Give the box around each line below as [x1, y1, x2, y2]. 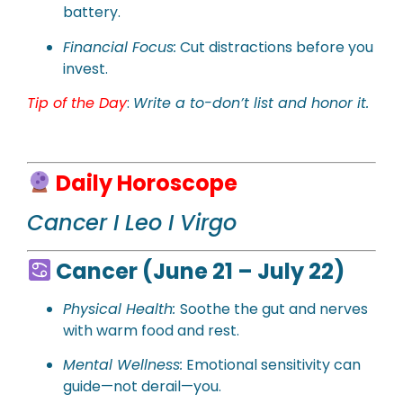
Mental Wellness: [63, 354, 183, 376]
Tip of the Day [27, 93, 127, 114]
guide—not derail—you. [63, 376, 221, 398]
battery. [63, 2, 121, 23]
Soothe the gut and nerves [180, 298, 368, 319]
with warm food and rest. [63, 319, 239, 341]
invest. [63, 58, 108, 79]
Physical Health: [63, 298, 180, 319]
